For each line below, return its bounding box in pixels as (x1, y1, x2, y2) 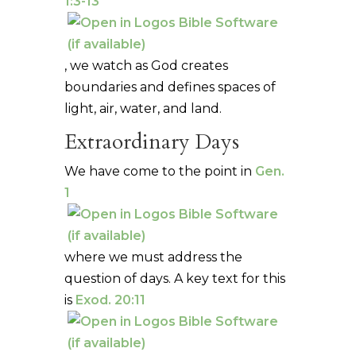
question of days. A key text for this (64, 270, 285, 286)
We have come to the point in (64, 163, 255, 179)
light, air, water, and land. (64, 100, 222, 116)
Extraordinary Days (64, 127, 239, 156)
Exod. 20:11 (75, 292, 145, 308)
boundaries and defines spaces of (64, 79, 276, 95)
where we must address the (64, 249, 242, 265)
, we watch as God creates (64, 57, 228, 73)
